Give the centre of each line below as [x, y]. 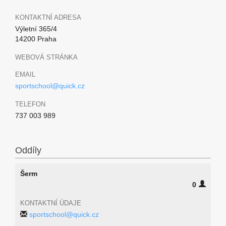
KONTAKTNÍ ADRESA [48, 17]
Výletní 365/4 [36, 29]
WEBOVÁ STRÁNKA [46, 57]
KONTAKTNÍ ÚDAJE [51, 203]
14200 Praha [36, 39]
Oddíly [28, 150]
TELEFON [30, 104]
